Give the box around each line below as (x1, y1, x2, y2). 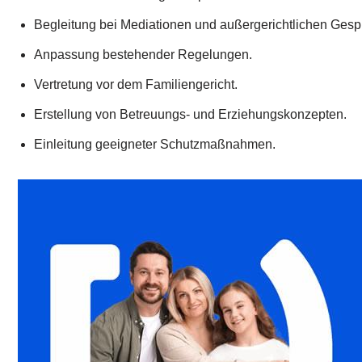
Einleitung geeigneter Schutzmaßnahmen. (34, 137, 276, 152)
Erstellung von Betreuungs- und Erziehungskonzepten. (34, 107, 347, 122)
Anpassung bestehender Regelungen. (34, 48, 252, 62)
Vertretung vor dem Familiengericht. (34, 78, 238, 92)
